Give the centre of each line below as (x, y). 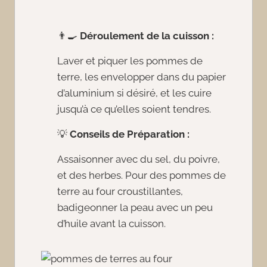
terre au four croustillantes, (120, 192)
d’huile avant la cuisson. (111, 224)
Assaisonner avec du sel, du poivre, (139, 159)
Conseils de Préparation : (130, 134)
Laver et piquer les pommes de (130, 61)
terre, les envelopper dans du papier (142, 77)
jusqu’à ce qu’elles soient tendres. (134, 109)
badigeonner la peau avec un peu (135, 208)
